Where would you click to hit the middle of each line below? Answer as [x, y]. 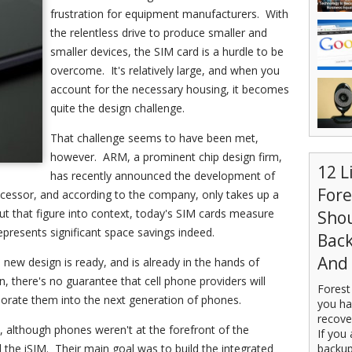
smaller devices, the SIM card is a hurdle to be [167, 51]
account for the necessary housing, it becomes [170, 89]
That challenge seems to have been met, [154, 138]
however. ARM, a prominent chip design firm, [166, 157]
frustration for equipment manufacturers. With [169, 14]
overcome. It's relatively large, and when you [165, 70]
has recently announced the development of [163, 176]
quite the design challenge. [117, 108]
